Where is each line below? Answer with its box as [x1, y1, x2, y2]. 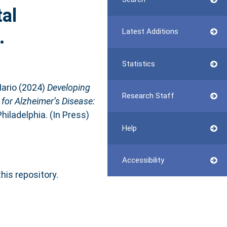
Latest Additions [122, 27, 178, 36]
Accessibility [122, 155, 164, 165]
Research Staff [122, 91, 174, 101]
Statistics [122, 59, 155, 68]
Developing [47, 82, 90, 93]
